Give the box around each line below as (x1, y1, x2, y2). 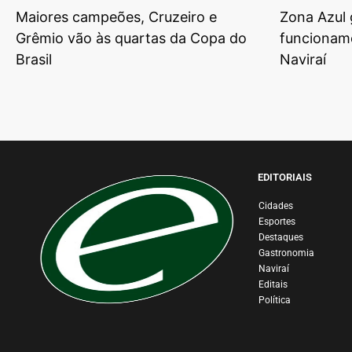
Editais (258, 279, 288, 291)
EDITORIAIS (257, 171, 312, 184)
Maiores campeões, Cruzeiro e (16, 9, 217, 26)
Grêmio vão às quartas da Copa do (16, 30, 247, 47)
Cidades (258, 200, 293, 212)
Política (258, 295, 291, 306)
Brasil (16, 51, 52, 68)
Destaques (258, 232, 303, 244)
